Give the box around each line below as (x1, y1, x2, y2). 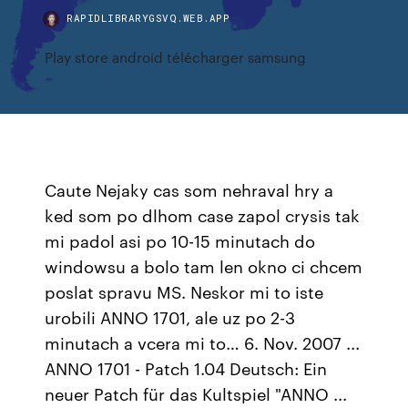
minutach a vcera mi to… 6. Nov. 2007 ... (45, 331, 361, 354)
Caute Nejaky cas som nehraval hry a (45, 178, 334, 201)
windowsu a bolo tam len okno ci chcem (45, 254, 363, 278)
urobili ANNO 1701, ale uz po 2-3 (45, 305, 296, 329)
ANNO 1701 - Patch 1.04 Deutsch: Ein (45, 356, 328, 380)
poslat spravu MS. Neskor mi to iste (45, 280, 324, 303)
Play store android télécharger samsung (45, 47, 307, 66)
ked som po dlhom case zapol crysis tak (45, 203, 361, 227)
